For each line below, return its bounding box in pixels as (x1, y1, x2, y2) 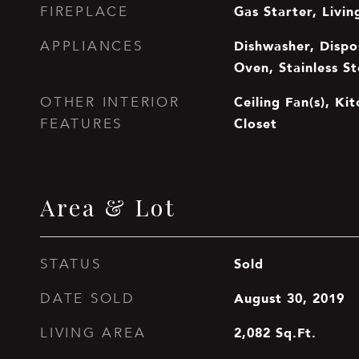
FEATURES (40, 115, 123, 132)
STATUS (40, 256, 102, 272)
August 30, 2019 (233, 288, 345, 309)
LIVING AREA (40, 325, 147, 341)
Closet (233, 113, 277, 134)
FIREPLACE (40, 3, 129, 20)
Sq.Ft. (275, 322, 317, 343)
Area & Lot (40, 192, 176, 222)
